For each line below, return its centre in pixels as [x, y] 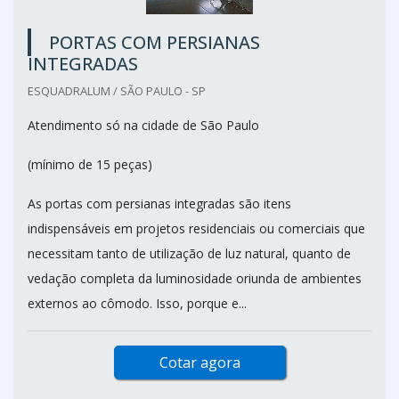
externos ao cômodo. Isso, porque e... [137, 303]
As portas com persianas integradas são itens [159, 204]
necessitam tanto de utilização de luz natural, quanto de [189, 253]
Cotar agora [199, 362]
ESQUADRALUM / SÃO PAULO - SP [117, 91]
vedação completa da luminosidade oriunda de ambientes [195, 278]
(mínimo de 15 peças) [90, 164]
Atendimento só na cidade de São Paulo [143, 125]
